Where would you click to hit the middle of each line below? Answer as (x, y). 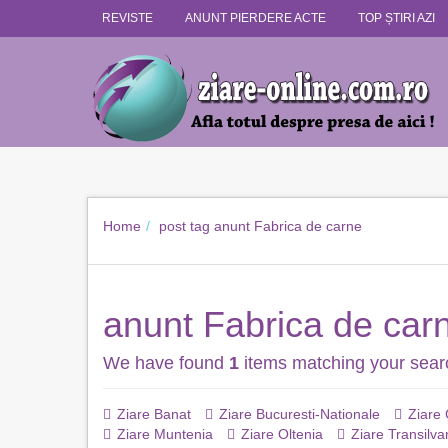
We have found (166, 363)
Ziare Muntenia (165, 434)
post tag (184, 226)
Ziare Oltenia (282, 434)
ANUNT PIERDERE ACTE (255, 18)
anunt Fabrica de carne (288, 226)
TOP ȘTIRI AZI (396, 18)
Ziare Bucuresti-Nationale (299, 414)
